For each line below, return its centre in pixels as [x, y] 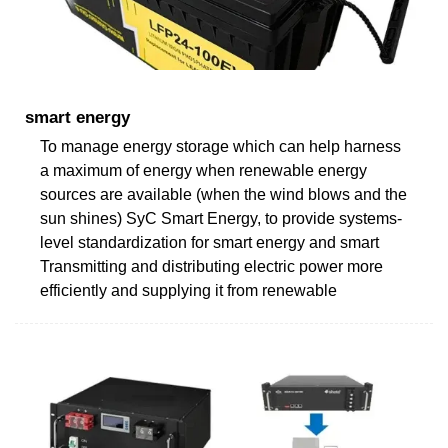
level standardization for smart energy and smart [209, 242]
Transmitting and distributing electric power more [211, 266]
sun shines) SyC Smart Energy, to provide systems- [221, 218]
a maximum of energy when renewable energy [203, 170]
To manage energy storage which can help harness [220, 146]
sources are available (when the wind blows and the [223, 194]
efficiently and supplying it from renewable [188, 290]
